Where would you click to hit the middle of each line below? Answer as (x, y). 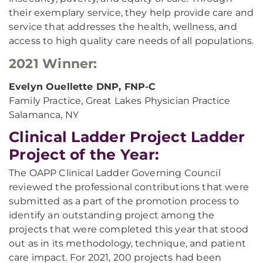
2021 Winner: (53, 64)
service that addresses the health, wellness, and (123, 27)
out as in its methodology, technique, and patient (127, 243)
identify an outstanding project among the (112, 215)
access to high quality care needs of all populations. (131, 41)
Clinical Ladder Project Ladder (127, 137)
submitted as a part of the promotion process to (124, 201)
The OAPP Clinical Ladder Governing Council (115, 173)
